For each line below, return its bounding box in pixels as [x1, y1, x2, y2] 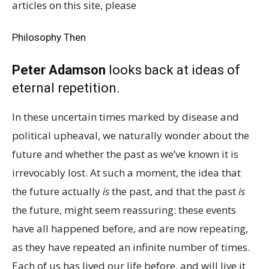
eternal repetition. [12, 80, 120, 95]
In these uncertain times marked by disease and [12, 110, 239, 124]
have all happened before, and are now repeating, [12, 222, 248, 235]
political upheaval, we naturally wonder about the [12, 128, 249, 142]
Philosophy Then [12, 31, 86, 43]
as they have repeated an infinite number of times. [12, 240, 250, 254]
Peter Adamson [12, 62, 106, 77]
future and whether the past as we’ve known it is [12, 147, 238, 161]
